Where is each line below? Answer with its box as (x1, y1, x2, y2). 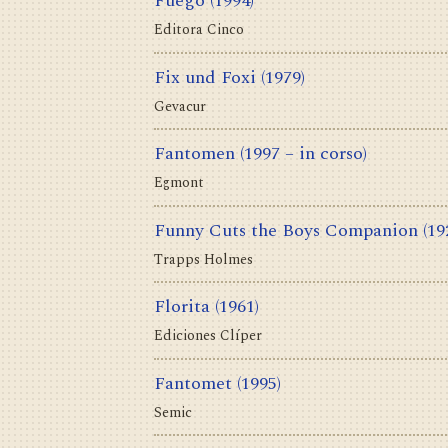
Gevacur (154, 95, 206, 117)
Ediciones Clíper (154, 325, 262, 347)
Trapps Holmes (154, 248, 253, 270)
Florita (154, 293, 210, 321)
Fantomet (154, 369, 232, 397)
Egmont (154, 172, 204, 194)
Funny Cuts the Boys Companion (154, 216, 418, 244)
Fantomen (154, 140, 235, 168)
